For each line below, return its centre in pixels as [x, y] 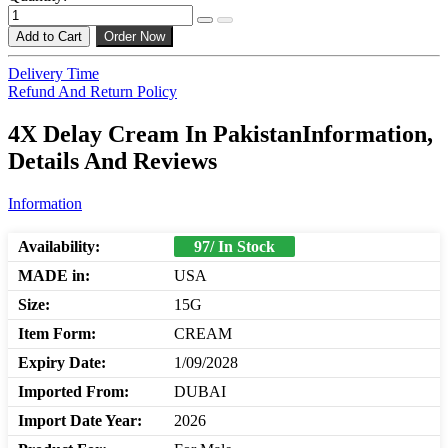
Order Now [134, 37]
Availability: [59, 247]
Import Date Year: [80, 421]
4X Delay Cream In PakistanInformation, [220, 134]
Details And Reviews [112, 161]
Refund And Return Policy [92, 92]
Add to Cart [49, 37]
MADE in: [54, 276]
